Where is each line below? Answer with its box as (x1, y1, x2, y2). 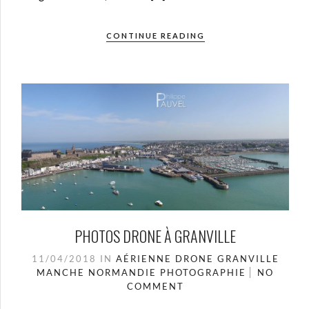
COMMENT (126, 280, 184, 292)
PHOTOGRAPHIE (160, 266, 246, 278)
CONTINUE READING (106, 31, 205, 41)
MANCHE (37, 266, 85, 278)
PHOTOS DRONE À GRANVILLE (74, 224, 236, 247)
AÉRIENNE (115, 252, 172, 264)
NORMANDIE (88, 266, 157, 278)
